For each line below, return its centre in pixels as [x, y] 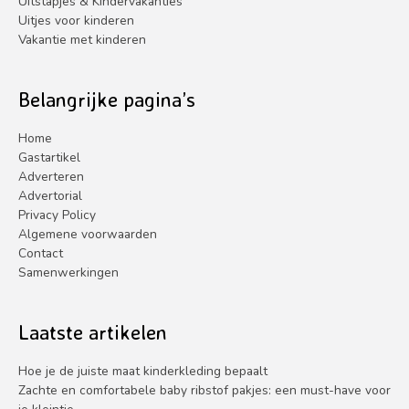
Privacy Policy [57, 215]
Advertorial [50, 195]
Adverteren [51, 176]
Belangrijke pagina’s [107, 100]
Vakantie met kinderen [82, 39]
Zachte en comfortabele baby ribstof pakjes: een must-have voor [204, 390]
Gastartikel [49, 157]
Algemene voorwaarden [88, 234]
